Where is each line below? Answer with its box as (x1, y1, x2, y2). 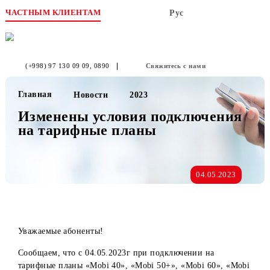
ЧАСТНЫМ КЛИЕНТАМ (6, 8, 112, 19)
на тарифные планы (20, 136, 174, 154)
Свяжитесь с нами (162, 69, 228, 77)
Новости (81, 99, 121, 111)
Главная (20, 99, 58, 110)
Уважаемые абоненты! (20, 251, 115, 262)
